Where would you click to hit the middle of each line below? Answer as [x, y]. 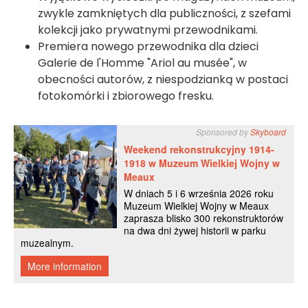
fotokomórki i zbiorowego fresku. [126, 96]
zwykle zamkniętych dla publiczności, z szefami [164, 14]
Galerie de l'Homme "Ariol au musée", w [142, 63]
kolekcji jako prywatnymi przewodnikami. [148, 30]
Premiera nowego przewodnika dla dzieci [148, 47]
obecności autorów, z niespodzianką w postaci [163, 80]
